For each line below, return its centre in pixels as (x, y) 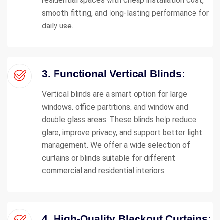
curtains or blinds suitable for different (109, 158)
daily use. (57, 26)
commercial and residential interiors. (104, 170)
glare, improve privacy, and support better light (122, 132)
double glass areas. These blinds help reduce (119, 119)
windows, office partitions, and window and (115, 107)
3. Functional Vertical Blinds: (113, 73)
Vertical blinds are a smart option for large (114, 94)
